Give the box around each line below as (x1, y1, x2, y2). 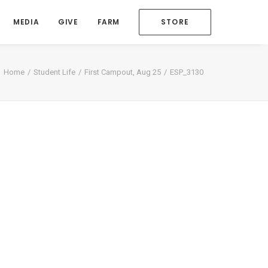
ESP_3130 (170, 68, 203, 77)
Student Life (33, 68, 75, 77)
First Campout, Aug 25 (84, 68, 161, 77)
